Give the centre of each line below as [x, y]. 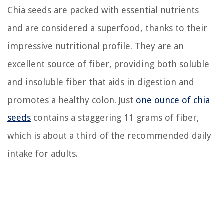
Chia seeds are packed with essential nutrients [103, 10]
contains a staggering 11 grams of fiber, [115, 117]
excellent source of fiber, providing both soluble [108, 64]
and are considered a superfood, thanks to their [107, 28]
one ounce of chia [173, 100]
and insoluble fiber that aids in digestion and [101, 82]
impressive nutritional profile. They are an [96, 46]
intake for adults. [43, 153]
